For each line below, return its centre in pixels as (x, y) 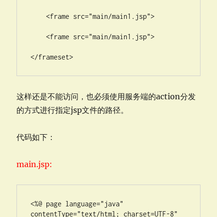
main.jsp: (35, 164)
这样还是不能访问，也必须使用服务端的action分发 (106, 96)
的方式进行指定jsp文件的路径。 (73, 110)
